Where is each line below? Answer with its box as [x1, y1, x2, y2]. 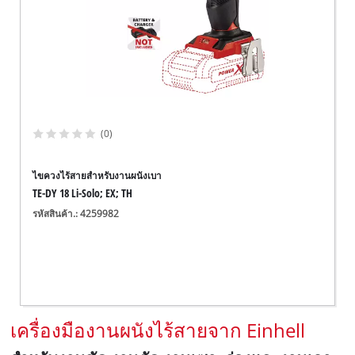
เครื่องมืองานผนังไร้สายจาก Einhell [10, 317, 306, 344]
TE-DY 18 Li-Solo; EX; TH [32, 185, 133, 201]
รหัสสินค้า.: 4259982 [32, 208, 120, 220]
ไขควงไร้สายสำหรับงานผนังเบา [32, 170, 162, 182]
